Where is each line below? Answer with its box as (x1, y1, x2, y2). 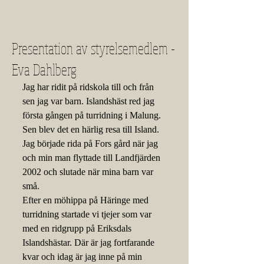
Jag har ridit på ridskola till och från (22, 82, 156, 92)
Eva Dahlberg (12, 60, 77, 79)
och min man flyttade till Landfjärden (22, 153, 163, 163)
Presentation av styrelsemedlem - (12, 38, 175, 58)
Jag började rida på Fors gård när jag (22, 138, 160, 148)
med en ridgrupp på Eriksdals (22, 223, 134, 233)
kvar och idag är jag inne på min (22, 252, 144, 262)
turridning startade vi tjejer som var (22, 209, 154, 219)
